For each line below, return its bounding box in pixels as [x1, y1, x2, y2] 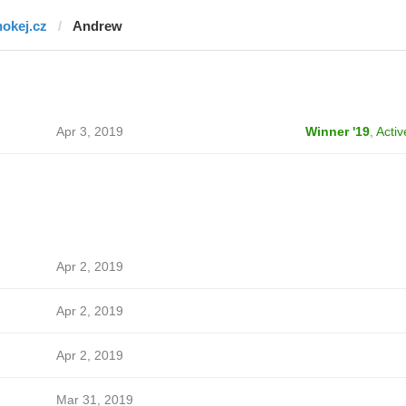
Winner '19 [304, 124, 370, 139]
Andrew [72, 18, 122, 34]
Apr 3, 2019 [55, 124, 123, 139]
